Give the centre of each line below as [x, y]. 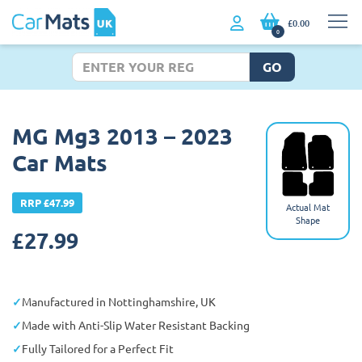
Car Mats [60, 162]
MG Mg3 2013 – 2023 [122, 135]
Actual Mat [308, 206]
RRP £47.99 [47, 202]
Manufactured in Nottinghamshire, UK [119, 301]
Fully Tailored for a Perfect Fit [98, 348]
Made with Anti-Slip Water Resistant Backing [136, 324]
